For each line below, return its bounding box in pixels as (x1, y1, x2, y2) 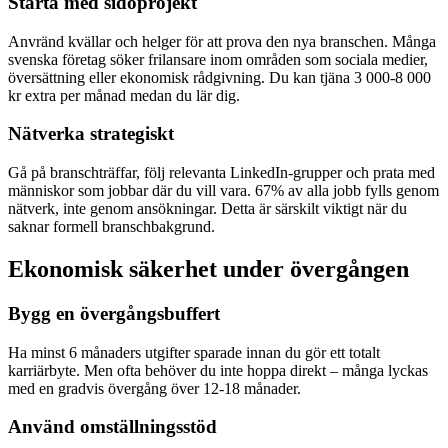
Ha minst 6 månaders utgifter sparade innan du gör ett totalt (8, 343, 380, 361)
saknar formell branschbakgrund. (8, 218, 215, 236)
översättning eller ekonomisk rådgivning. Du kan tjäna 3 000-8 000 (8, 68, 431, 86)
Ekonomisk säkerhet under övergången (8, 256, 409, 282)
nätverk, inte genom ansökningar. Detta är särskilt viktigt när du (8, 200, 407, 218)
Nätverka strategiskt (8, 123, 174, 145)
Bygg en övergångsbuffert (8, 302, 220, 324)
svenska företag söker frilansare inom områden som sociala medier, (8, 50, 428, 68)
